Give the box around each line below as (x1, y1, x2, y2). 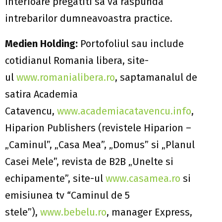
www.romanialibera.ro (16, 71, 115, 83)
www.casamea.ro (106, 172, 180, 184)
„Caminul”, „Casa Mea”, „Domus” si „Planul (5, 138, 195, 151)
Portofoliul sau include (78, 37, 184, 50)
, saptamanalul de (115, 71, 197, 83)
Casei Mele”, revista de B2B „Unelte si (5, 155, 173, 167)
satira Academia (5, 88, 78, 100)
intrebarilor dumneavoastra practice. (5, 12, 172, 24)
